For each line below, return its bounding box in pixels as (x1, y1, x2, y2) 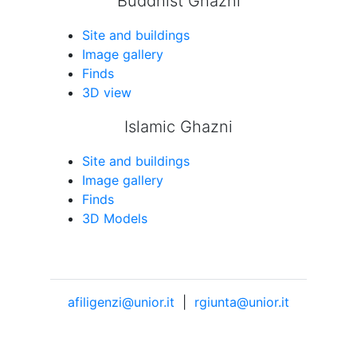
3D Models (82, 210, 147, 226)
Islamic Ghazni (124, 117, 233, 136)
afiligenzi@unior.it (68, 294, 175, 310)
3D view (82, 84, 131, 100)
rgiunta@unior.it (194, 294, 289, 310)
